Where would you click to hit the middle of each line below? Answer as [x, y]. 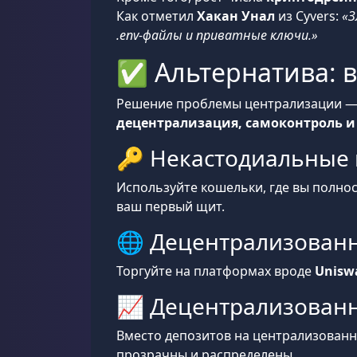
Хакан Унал [236, 16]
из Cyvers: [308, 16]
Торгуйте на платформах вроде [216, 271]
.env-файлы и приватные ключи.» [217, 35]
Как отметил [157, 16]
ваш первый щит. [171, 206]
